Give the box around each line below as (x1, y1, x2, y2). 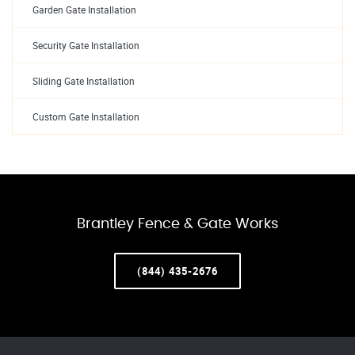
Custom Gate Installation (32, 110, 139, 124)
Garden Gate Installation (32, 3, 136, 17)
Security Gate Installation (32, 39, 139, 52)
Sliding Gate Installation (32, 74, 135, 88)
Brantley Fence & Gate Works (77, 217, 278, 231)
